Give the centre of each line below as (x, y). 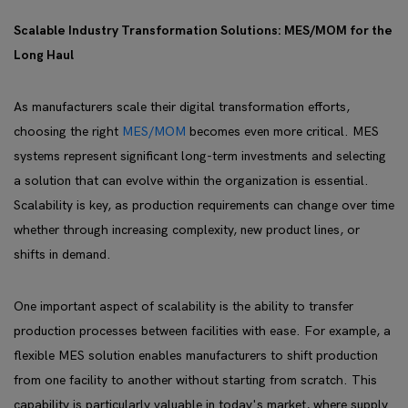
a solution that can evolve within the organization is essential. (191, 181)
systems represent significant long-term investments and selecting (200, 156)
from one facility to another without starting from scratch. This (195, 380)
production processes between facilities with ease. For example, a (202, 331)
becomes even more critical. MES (282, 132)
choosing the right (68, 132)
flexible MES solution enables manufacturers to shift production (196, 356)
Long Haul (44, 55)
